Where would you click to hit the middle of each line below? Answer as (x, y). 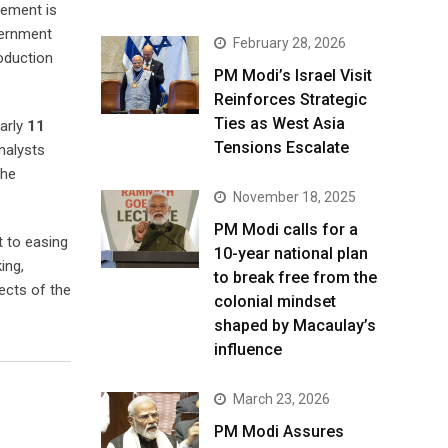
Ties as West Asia (279, 123)
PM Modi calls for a (286, 229)
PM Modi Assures (279, 431)
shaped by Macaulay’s (295, 325)
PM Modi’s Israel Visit (293, 75)
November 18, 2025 (294, 197)
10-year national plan (291, 253)
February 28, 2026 (289, 43)
